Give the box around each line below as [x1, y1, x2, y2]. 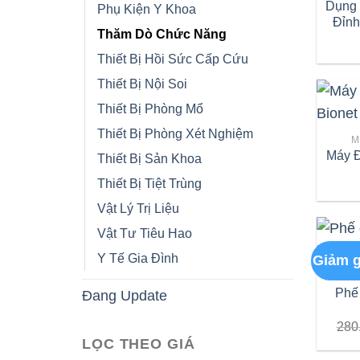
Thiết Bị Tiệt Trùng [97, 176, 202, 190]
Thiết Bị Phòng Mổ [97, 101, 203, 116]
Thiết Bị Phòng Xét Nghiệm [97, 126, 253, 141]
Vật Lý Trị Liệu [97, 201, 179, 215]
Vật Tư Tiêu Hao [97, 226, 192, 240]
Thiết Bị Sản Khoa [97, 151, 202, 166]
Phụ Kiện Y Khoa [97, 2, 196, 16]
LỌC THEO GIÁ [82, 336, 195, 353]
